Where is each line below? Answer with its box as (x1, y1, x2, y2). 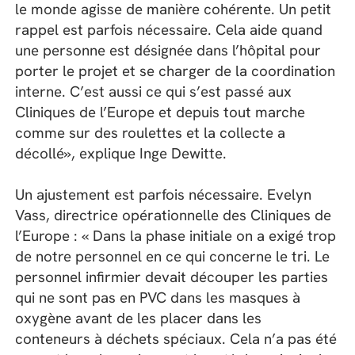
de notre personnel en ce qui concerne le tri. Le (15, 246, 330, 267)
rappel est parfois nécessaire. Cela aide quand (15, 19, 323, 40)
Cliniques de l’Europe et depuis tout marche (15, 101, 306, 122)
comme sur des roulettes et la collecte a (15, 122, 286, 143)
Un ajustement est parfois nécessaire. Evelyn (15, 185, 312, 205)
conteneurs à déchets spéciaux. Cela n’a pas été (15, 329, 338, 349)
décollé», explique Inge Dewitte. (15, 143, 227, 163)
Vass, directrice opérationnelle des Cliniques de (15, 205, 332, 226)
